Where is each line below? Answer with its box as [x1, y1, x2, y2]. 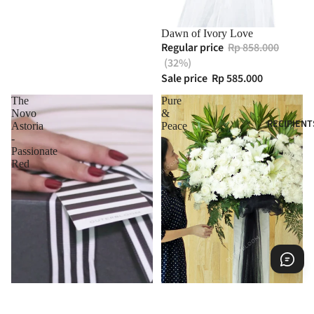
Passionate [11, 145, 57, 157]
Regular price [161, 40, 226, 55]
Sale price [161, 71, 210, 86]
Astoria [11, 120, 43, 132]
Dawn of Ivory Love [161, 27, 253, 39]
